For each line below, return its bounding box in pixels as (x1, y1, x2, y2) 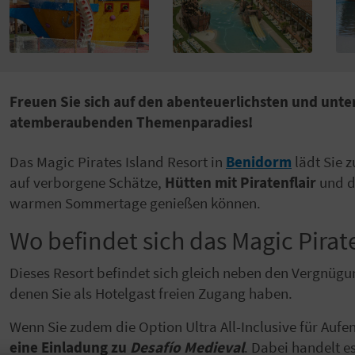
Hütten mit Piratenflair (165, 172, 316, 192)
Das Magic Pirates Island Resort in (10, 151, 226, 171)
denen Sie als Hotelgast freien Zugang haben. (10, 283, 292, 303)
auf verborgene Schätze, (10, 172, 165, 192)
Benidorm (226, 151, 292, 171)
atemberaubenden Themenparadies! (10, 112, 253, 132)
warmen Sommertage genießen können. (10, 193, 261, 212)
